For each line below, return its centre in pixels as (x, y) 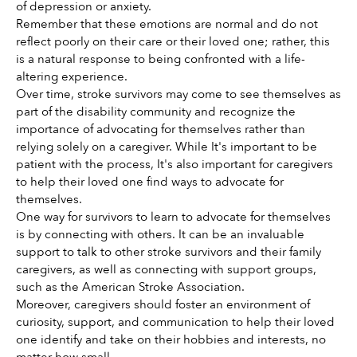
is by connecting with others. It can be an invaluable (160, 235)
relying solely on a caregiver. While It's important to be (167, 147)
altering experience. (73, 77)
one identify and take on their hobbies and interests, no (171, 340)
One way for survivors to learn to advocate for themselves (173, 217)
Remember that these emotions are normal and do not (167, 24)
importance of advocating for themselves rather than (161, 129)
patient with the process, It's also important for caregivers (175, 165)
